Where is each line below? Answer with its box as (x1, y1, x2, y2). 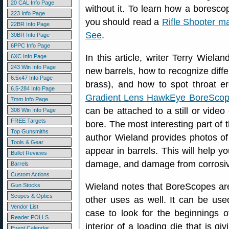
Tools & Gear (11, 139, 43, 145)
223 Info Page (11, 10, 45, 16)
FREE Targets (11, 118, 46, 124)
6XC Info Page (11, 53, 47, 59)
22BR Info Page (11, 21, 50, 27)
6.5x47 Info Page (11, 75, 53, 81)
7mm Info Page (11, 96, 48, 102)
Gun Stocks (11, 182, 40, 188)
